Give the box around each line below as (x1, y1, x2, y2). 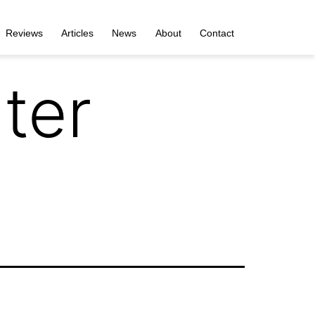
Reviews (5, 27, 43, 39)
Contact (200, 27, 234, 39)
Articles (60, 27, 94, 39)
